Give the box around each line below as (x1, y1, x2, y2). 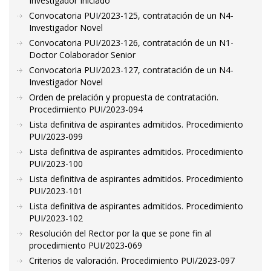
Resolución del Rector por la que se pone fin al (29, 227, 211, 239)
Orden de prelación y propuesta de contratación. (29, 91, 218, 103)
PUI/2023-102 (29, 212, 83, 224)
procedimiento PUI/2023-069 (29, 240, 142, 251)
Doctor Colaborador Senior (29, 49, 135, 60)
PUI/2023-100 (29, 158, 83, 169)
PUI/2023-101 (29, 185, 83, 197)
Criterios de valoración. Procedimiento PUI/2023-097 (29, 255, 235, 266)
